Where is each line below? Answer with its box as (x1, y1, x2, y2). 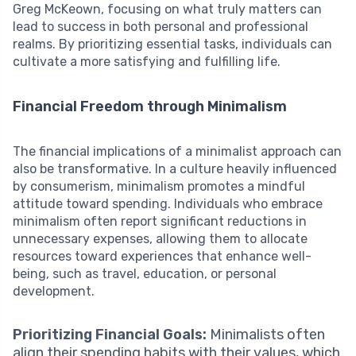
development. (13, 284, 95, 300)
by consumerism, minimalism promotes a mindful (13, 179, 305, 195)
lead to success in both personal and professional (13, 19, 308, 35)
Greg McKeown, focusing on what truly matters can (13, 2, 322, 17)
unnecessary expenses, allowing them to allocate (13, 231, 308, 247)
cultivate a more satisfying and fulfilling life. (13, 54, 281, 70)
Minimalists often (207, 326, 325, 344)
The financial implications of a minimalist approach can (13, 144, 342, 160)
